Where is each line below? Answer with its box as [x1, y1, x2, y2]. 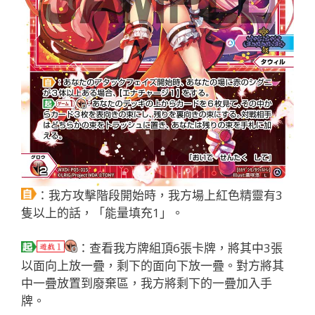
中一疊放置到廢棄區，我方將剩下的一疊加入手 [21, 275, 272, 292]
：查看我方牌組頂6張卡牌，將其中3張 [77, 240, 283, 257]
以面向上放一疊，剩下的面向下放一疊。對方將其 [21, 257, 284, 274]
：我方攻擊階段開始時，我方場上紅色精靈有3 [37, 186, 283, 203]
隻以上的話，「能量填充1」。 [21, 204, 184, 221]
